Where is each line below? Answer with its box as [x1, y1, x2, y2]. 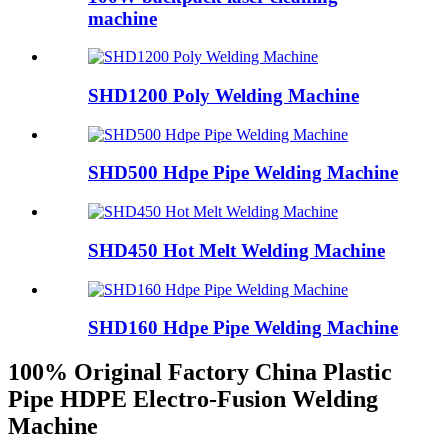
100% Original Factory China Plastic [8, 359, 392, 386]
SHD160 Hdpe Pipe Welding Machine [88, 317, 398, 339]
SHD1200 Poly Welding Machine [88, 84, 359, 106]
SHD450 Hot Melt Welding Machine [88, 239, 385, 261]
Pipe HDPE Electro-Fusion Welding [8, 386, 378, 413]
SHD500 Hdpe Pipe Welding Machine [88, 162, 398, 184]
